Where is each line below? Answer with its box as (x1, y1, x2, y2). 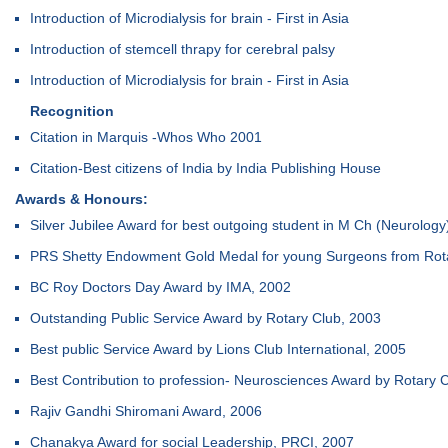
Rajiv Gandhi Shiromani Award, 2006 (30, 403, 262, 419)
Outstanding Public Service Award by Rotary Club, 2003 (30, 310, 381, 326)
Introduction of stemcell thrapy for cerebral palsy (30, 41, 335, 57)
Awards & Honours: (15, 191, 148, 207)
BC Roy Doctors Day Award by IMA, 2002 (30, 279, 291, 295)
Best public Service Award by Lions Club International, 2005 (30, 341, 406, 357)
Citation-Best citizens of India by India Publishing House (30, 160, 381, 176)
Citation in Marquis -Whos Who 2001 (30, 129, 262, 145)
